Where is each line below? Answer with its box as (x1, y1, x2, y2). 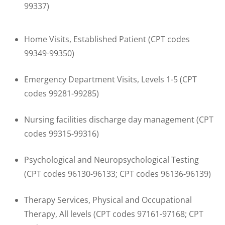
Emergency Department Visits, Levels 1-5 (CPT (24, 74, 197, 85)
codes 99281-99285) (24, 88, 99, 99)
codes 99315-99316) (24, 128, 99, 140)
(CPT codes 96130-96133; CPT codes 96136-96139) (24, 168, 211, 180)
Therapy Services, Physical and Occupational (24, 194, 192, 206)
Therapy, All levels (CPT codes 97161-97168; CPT (24, 208, 203, 220)
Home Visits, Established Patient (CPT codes (24, 34, 190, 45)
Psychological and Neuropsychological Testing (24, 154, 199, 166)
